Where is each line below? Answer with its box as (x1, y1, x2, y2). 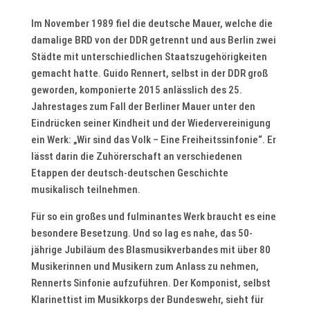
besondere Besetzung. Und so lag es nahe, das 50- (30, 227, 253, 239)
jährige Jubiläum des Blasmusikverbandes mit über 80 (30, 244, 271, 256)
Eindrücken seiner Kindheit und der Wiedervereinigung (30, 117, 271, 129)
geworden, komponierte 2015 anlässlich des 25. (30, 84, 242, 96)
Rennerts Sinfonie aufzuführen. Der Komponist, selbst (30, 277, 271, 289)
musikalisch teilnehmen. (30, 183, 140, 196)
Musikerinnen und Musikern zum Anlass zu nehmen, (30, 260, 259, 273)
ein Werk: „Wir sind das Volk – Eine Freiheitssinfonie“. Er (30, 134, 276, 146)
